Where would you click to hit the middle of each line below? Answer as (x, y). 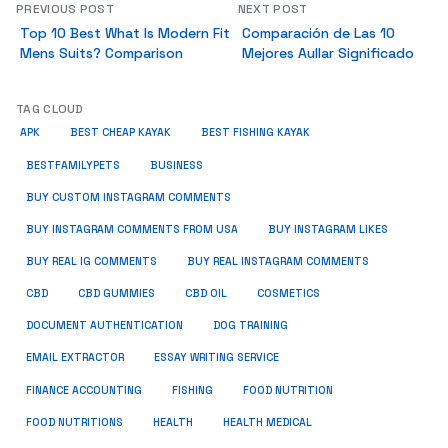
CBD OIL (206, 293)
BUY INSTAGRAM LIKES (328, 229)
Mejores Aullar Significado (327, 53)
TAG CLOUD (50, 109)
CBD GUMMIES (116, 293)
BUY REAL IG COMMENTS (91, 261)
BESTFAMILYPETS (73, 165)
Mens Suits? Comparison (101, 53)
